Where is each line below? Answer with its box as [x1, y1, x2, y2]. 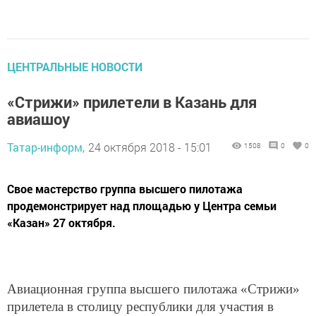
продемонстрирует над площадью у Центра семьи [7, 197, 276, 213]
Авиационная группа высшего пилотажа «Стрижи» [7, 281, 300, 296]
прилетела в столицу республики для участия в [7, 298, 274, 314]
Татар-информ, [7, 139, 85, 154]
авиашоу [7, 108, 70, 129]
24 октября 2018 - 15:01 [88, 139, 212, 154]
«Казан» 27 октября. [7, 214, 116, 230]
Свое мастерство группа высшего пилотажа [7, 181, 243, 196]
